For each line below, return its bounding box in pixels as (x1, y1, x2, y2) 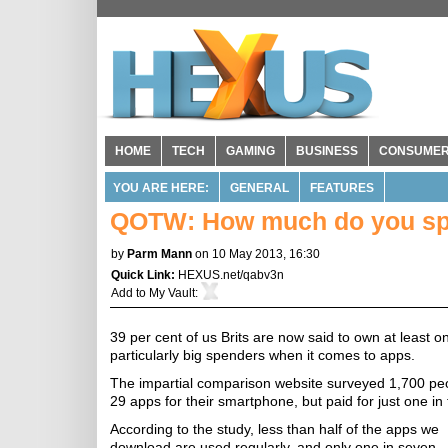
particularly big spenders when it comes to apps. (110, 347, 415, 363)
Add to (111, 286, 149, 300)
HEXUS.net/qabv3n (178, 268, 284, 282)
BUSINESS (296, 144, 358, 158)
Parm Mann (127, 247, 192, 261)
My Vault (149, 286, 195, 300)
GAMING (226, 144, 275, 158)
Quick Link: (111, 268, 178, 282)
